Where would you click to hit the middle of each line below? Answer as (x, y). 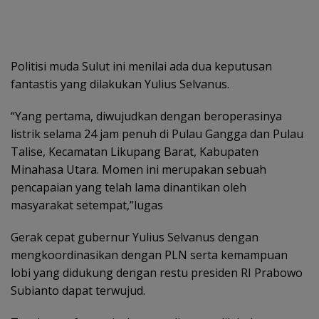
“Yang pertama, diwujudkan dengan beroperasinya (146, 116)
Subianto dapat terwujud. (78, 290)
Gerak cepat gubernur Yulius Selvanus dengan (135, 237)
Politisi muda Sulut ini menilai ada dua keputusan (141, 66)
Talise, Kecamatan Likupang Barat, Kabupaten (135, 151)
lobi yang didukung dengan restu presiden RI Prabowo (157, 272)
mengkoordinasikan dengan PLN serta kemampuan (149, 255)
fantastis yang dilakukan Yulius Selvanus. (120, 84)
